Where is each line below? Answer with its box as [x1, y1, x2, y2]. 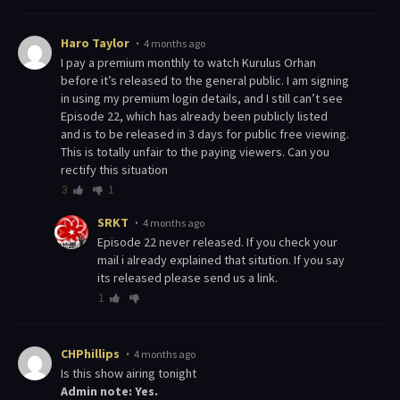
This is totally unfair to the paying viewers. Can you [61, 144, 329, 161]
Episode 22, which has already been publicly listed [61, 108, 328, 125]
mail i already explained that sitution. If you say [96, 252, 345, 269]
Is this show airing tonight [63, 365, 196, 382]
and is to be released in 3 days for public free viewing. [61, 126, 349, 143]
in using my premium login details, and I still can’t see [61, 90, 343, 107]
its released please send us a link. [96, 270, 278, 287]
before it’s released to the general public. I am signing [61, 72, 349, 89]
